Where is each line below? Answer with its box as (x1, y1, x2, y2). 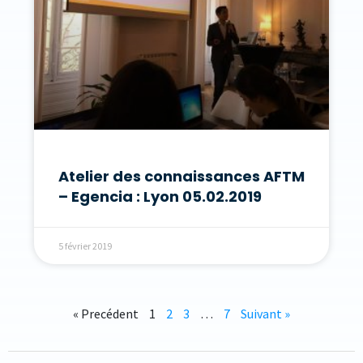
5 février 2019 (58, 239, 112, 252)
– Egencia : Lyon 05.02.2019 (58, 186, 262, 207)
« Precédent (73, 305, 139, 322)
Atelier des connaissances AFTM (58, 165, 305, 186)
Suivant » (241, 305, 290, 322)
